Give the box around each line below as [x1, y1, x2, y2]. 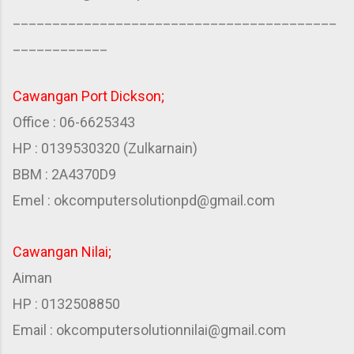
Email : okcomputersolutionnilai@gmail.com [13, 322, 286, 338]
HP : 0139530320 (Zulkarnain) [13, 140, 198, 156]
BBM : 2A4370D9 [13, 166, 116, 183]
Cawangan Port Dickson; [13, 88, 164, 104]
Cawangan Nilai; [13, 243, 111, 260]
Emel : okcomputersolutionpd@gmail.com [13, 192, 275, 209]
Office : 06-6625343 [13, 114, 135, 130]
